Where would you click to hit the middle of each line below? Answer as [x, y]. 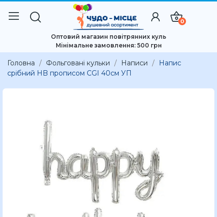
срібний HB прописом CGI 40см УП [70, 73]
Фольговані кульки [78, 63]
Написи [134, 63]
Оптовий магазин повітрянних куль [108, 37]
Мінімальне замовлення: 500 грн [108, 46]
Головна [21, 63]
